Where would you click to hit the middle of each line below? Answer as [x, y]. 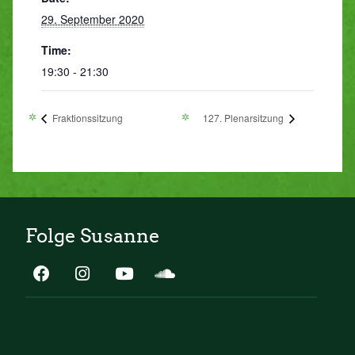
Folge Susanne [93, 235]
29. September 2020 [93, 19]
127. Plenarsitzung [244, 117]
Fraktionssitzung [86, 117]
